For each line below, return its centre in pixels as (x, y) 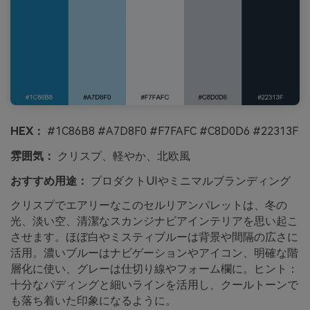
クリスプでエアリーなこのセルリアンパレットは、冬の (149, 206)
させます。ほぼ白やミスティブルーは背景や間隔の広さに (154, 237)
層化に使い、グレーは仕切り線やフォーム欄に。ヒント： (154, 269)
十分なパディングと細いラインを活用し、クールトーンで (154, 285)
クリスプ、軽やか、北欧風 (122, 156)
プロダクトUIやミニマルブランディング (189, 181)
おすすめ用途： (49, 181)
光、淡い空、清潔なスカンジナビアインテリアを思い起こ (154, 221)
